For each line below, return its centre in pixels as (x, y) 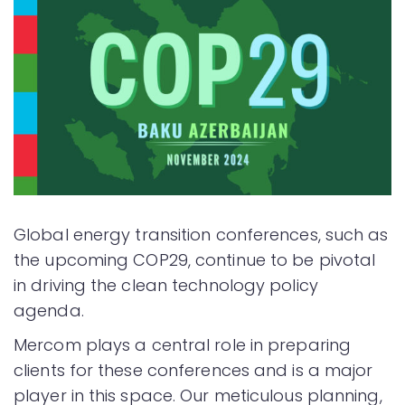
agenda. (49, 311)
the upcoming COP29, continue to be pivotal (195, 260)
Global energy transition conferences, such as (201, 235)
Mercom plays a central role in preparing (183, 345)
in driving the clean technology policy (166, 286)
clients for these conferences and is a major (193, 371)
